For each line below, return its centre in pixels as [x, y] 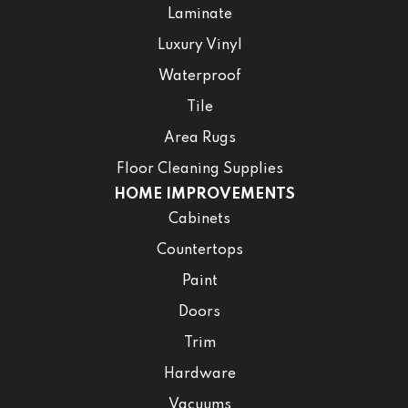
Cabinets [199, 220]
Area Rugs [199, 139]
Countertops [199, 251]
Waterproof [199, 77]
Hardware [199, 375]
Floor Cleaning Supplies [199, 170]
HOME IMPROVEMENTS [204, 195]
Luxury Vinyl [199, 46]
